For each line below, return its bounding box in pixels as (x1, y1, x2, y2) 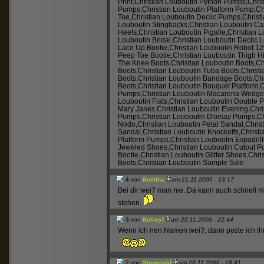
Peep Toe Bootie (118, 51, 171, 59)
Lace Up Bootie (118, 43, 168, 51)
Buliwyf (143, 216, 164, 223)
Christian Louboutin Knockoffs (143, 127, 239, 136)
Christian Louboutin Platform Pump (142, 5, 255, 13)
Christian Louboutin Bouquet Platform (138, 81, 259, 90)
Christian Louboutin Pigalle (138, 28, 226, 36)
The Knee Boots (118, 58, 170, 67)
